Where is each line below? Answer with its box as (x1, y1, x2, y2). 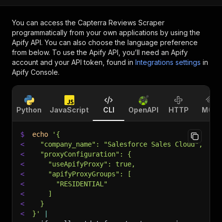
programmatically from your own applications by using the (12, 28, 200, 37)
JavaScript (50, 106, 89, 114)
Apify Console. (12, 68, 59, 76)
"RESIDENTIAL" (32, 180, 108, 188)
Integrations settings (135, 58, 201, 66)
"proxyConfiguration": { (32, 150, 131, 158)
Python (16, 106, 42, 114)
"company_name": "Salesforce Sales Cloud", (32, 140, 203, 148)
